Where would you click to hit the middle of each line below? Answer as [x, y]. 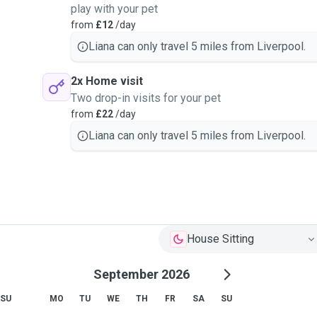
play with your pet [114, 9]
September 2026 [142, 274]
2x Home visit [107, 81]
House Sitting [220, 239]
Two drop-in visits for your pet [146, 98]
